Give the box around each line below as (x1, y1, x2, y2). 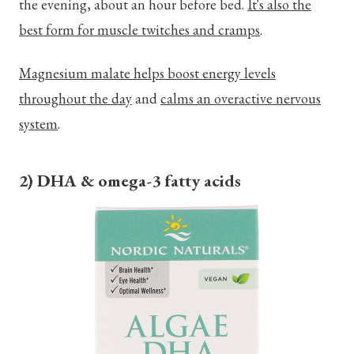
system (19, 114, 58, 133)
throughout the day (19, 88, 132, 107)
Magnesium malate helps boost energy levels (19, 63, 276, 82)
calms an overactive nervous (160, 88, 321, 107)
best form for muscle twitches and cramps (19, 20, 260, 39)
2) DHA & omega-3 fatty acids (19, 169, 241, 192)
